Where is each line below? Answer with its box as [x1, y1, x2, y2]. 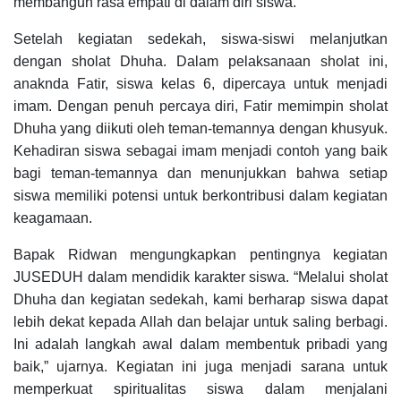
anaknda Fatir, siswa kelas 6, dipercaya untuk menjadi [13, 75, 388, 91]
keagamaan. [13, 209, 92, 226]
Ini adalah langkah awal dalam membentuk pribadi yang [13, 336, 388, 352]
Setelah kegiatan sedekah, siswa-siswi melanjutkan [13, 30, 388, 47]
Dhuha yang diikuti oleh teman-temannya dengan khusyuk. [13, 120, 388, 136]
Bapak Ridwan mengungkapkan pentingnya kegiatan [13, 246, 388, 262]
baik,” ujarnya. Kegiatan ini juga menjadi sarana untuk [13, 358, 388, 374]
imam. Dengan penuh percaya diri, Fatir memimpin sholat [13, 98, 388, 114]
